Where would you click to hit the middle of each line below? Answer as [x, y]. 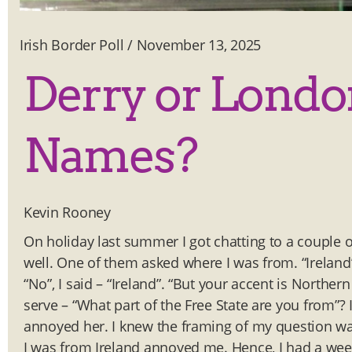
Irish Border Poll [72, 45]
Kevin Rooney [67, 213]
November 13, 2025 [199, 45]
